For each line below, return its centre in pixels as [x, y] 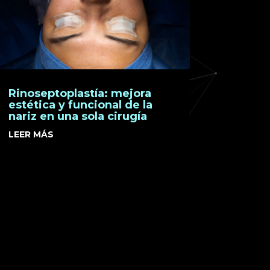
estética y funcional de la [80, 105]
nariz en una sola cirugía [77, 116]
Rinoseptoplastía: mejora [80, 93]
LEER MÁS [31, 134]
